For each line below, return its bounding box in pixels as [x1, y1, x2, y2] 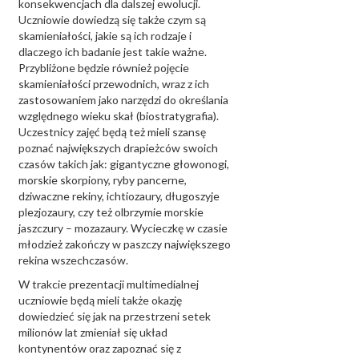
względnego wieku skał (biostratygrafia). [18, 109, 219, 123]
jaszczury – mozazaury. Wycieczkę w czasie [18, 221, 228, 235]
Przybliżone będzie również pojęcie [18, 61, 189, 75]
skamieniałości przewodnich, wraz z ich [18, 77, 209, 91]
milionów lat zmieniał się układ [18, 325, 167, 339]
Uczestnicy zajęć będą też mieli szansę [18, 125, 206, 139]
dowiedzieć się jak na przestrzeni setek [18, 309, 211, 323]
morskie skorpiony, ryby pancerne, [18, 173, 187, 187]
